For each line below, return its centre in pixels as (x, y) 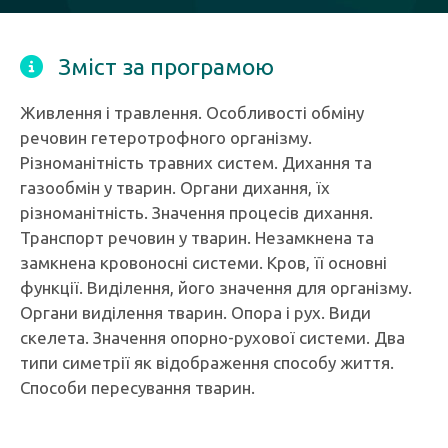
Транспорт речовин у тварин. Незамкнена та (197, 237)
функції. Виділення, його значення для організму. (216, 287)
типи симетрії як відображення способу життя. (207, 362)
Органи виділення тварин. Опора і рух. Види (195, 312)
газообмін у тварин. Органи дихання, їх (175, 187)
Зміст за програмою (166, 66)
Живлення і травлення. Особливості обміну (192, 112)
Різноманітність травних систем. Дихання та (196, 162)
